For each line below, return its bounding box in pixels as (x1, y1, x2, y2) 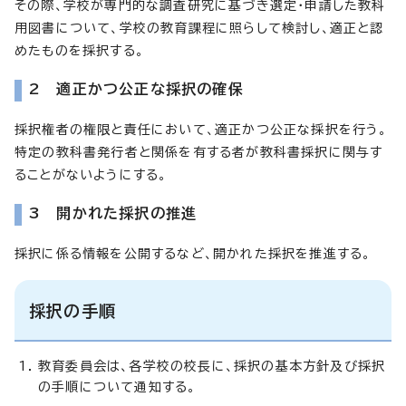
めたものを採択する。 (14, 43, 144, 57)
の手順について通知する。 (38, 380, 197, 393)
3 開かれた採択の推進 (29, 205, 198, 220)
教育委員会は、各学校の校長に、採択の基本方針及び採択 (38, 359, 386, 372)
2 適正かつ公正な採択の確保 (29, 81, 244, 96)
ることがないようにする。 (14, 168, 168, 181)
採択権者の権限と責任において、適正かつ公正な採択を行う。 (14, 122, 388, 136)
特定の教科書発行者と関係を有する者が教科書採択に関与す (14, 145, 383, 159)
